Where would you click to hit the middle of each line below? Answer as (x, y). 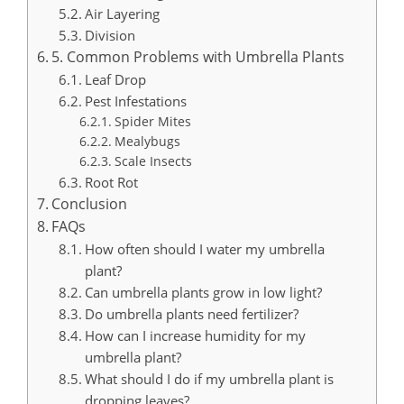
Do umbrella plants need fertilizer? (192, 314)
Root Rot (112, 183)
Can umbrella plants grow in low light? (204, 293)
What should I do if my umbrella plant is (210, 379)
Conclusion (90, 204)
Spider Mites (152, 122)
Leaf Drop (116, 80)
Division (110, 36)
